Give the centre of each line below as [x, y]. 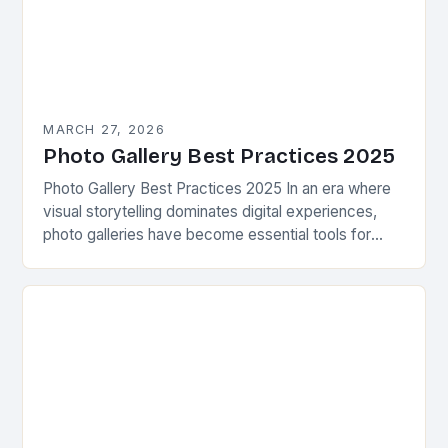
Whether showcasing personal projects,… [186, 281]
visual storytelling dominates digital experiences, [210, 212]
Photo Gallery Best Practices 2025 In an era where [217, 189]
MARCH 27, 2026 [104, 130]
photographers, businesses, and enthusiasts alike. [214, 258]
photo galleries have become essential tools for [207, 235]
